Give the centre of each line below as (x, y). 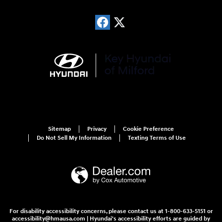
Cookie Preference (148, 129)
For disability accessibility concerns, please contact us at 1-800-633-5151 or (111, 211)
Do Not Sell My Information (74, 138)
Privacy (97, 129)
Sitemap (59, 129)
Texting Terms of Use (157, 138)
